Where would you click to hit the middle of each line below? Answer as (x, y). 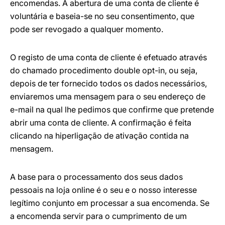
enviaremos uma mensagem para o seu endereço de (108, 96)
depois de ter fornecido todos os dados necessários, (108, 83)
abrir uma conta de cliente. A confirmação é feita (101, 123)
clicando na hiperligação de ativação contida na (99, 136)
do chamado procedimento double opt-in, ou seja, (104, 70)
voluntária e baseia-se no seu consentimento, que (102, 16)
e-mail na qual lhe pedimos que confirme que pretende (112, 109)
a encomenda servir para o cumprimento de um (98, 216)
